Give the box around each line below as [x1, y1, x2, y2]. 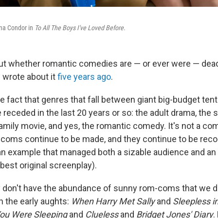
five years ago [57, 72, 111, 82]
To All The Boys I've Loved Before [35, 24, 124, 32]
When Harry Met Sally [71, 196, 157, 206]
